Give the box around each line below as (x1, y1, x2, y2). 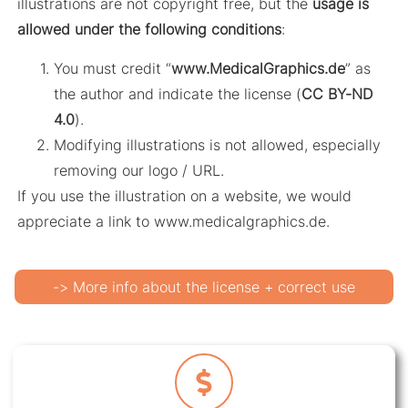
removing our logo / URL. (54, 160, 225, 179)
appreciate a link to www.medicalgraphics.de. (17, 211, 331, 230)
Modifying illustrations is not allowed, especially (54, 135, 382, 154)
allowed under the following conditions (17, 20, 282, 39)
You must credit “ (54, 58, 172, 77)
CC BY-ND (301, 84, 373, 103)
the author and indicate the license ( (54, 84, 302, 103)
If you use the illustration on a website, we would (17, 186, 352, 205)
